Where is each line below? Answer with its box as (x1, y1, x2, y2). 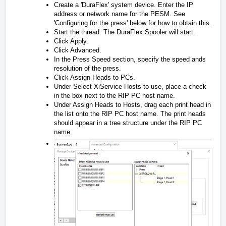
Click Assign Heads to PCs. (54, 74, 135, 82)
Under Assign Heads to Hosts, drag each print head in (54, 101, 211, 109)
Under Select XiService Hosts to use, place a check (54, 83, 206, 91)
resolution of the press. (54, 65, 121, 73)
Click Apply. (54, 37, 88, 45)
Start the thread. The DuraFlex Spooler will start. (54, 28, 195, 36)
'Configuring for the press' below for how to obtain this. (54, 19, 211, 27)
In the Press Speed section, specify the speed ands (54, 55, 206, 64)
